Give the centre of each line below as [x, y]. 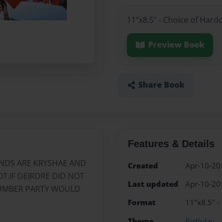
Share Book [161, 85]
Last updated [153, 184]
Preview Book [176, 45]
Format [141, 203]
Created [143, 166]
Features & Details [171, 143]
